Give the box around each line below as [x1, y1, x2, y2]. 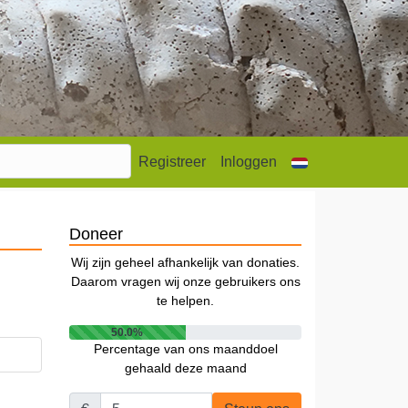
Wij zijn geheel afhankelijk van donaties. [71, 255, 300, 270]
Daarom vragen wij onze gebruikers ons [70, 274, 301, 289]
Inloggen [220, 154, 277, 169]
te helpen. [157, 293, 214, 308]
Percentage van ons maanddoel [93, 342, 278, 356]
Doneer [69, 225, 123, 243]
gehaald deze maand [124, 361, 247, 375]
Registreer [138, 154, 206, 169]
